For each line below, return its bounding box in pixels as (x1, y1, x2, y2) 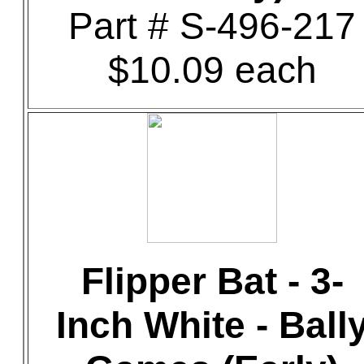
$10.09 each (107, 49, 317, 91)
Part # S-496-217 (68, 5, 356, 47)
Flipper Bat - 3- (80, 260, 344, 302)
